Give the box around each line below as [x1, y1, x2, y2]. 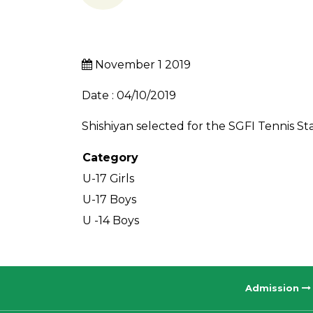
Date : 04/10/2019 [82, 89, 176, 103]
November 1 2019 [92, 58, 191, 72]
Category [82, 151, 138, 165]
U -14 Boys [82, 214, 139, 228]
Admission [245, 282, 302, 294]
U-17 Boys [82, 193, 136, 207]
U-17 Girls [82, 172, 134, 186]
